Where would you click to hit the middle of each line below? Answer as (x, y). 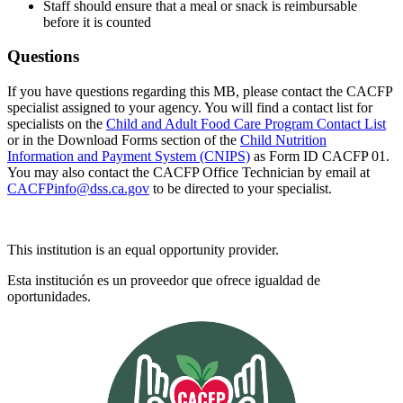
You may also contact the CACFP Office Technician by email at (188, 173)
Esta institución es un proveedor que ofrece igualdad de (164, 281)
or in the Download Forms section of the (124, 140)
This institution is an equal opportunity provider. (143, 250)
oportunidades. (49, 297)
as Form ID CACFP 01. (320, 157)
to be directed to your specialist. (241, 189)
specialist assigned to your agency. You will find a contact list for (190, 108)
